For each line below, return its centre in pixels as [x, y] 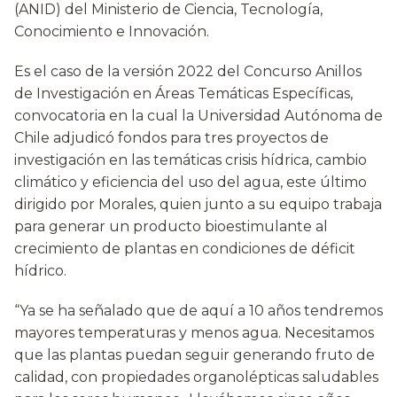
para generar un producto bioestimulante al [171, 227]
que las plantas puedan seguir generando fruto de [195, 355]
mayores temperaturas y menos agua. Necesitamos [194, 333]
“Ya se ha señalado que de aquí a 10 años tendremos [198, 311]
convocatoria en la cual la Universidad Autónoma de [198, 116]
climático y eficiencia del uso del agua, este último [191, 183]
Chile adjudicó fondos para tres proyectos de [171, 138]
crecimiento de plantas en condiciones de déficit [185, 249]
